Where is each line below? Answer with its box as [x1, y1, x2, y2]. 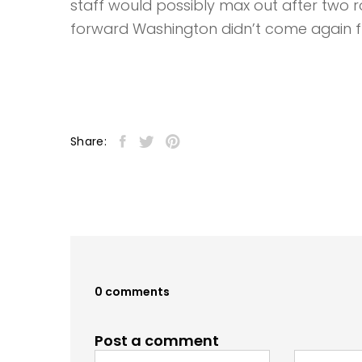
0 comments [95, 284, 170, 301]
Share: [70, 133, 107, 150]
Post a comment [95, 330, 219, 351]
